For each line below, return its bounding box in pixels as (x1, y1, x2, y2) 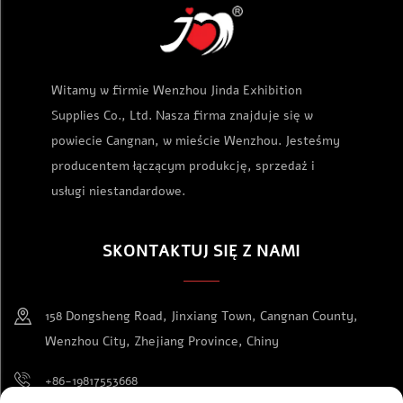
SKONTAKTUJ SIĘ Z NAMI (103, 240, 300, 263)
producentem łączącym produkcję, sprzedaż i (50, 157, 315, 175)
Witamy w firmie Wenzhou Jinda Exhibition (50, 82, 302, 100)
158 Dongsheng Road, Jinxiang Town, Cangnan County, (45, 308, 358, 326)
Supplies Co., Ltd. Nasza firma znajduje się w (50, 107, 313, 125)
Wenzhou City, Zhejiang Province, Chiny (45, 333, 279, 351)
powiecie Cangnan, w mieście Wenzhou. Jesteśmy (50, 132, 340, 150)
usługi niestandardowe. (50, 183, 185, 201)
